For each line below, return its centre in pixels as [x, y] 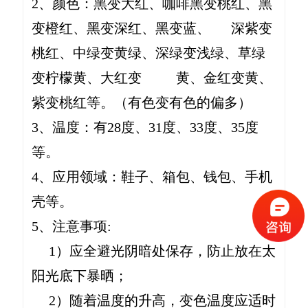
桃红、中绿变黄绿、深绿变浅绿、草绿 [148, 53]
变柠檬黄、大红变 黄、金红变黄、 [152, 77]
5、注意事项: [71, 226]
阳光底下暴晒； [79, 275]
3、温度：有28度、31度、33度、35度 [145, 127]
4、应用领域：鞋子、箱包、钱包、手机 [152, 176]
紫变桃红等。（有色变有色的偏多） [141, 102]
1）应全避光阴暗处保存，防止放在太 [153, 251]
